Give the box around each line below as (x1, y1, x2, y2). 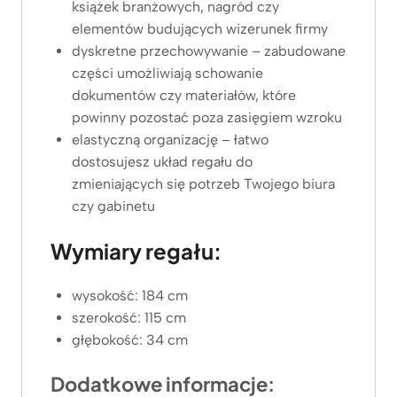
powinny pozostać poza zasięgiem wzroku (72, 108, 342, 126)
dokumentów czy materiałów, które (72, 86, 296, 104)
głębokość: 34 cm (72, 331, 188, 348)
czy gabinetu (72, 197, 155, 214)
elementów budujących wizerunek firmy (72, 19, 328, 37)
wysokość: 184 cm (72, 286, 188, 304)
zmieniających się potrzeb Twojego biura (72, 175, 335, 192)
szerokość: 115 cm (72, 308, 186, 326)
